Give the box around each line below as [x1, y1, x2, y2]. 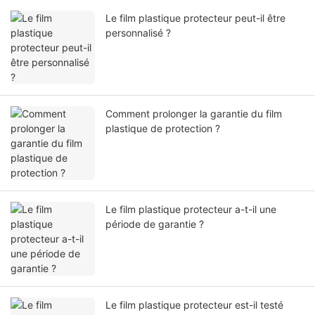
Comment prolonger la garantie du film [105, 108, 282, 120]
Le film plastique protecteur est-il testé [105, 299, 283, 311]
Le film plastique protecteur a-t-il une [105, 203, 276, 216]
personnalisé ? [105, 27, 171, 39]
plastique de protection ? [105, 122, 220, 135]
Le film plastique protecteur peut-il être [105, 12, 285, 25]
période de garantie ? [105, 218, 204, 231]
